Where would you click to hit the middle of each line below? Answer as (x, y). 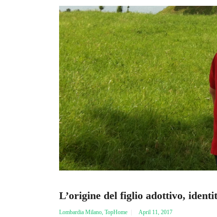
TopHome (116, 212)
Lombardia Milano (80, 212)
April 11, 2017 (155, 212)
